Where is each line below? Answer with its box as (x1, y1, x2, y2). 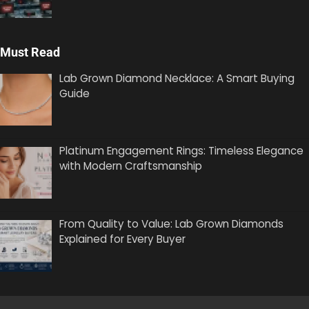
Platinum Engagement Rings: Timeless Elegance (59, 143, 304, 159)
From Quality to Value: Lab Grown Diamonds (59, 217, 284, 232)
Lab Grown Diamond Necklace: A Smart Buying (59, 70, 295, 86)
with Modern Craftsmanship (59, 159, 203, 174)
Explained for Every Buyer (59, 232, 186, 247)
